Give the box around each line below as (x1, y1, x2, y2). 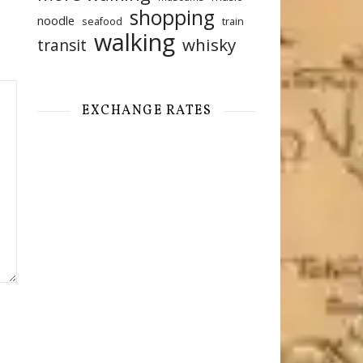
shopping (130, 4, 215, 31)
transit (37, 35, 87, 56)
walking (94, 26, 175, 58)
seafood (82, 14, 122, 28)
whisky (182, 33, 236, 56)
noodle (37, 12, 75, 28)
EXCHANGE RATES (82, 102, 211, 120)
